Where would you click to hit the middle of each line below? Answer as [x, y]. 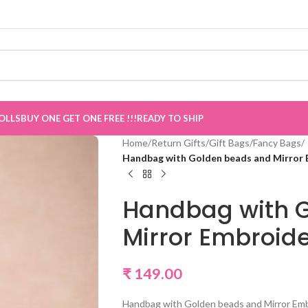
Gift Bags [229, 143]
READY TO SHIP [170, 118]
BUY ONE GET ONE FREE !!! [79, 118]
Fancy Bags [277, 143]
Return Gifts [178, 143]
